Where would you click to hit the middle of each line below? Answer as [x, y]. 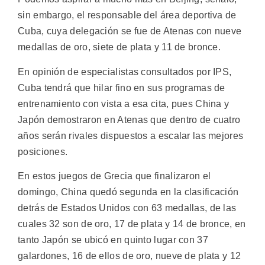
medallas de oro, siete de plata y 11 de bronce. [119, 47]
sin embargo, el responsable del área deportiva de [127, 15]
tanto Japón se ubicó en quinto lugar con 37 [113, 240]
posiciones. [43, 151]
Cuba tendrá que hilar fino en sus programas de [122, 88]
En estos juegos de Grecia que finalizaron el [114, 176]
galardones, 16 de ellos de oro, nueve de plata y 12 [130, 256]
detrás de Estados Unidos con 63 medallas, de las [127, 208]
